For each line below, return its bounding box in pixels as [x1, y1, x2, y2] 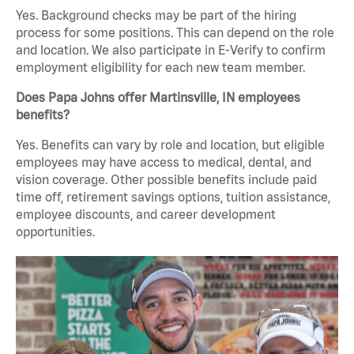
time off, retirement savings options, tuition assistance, [16, 190, 330, 205]
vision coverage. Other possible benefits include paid [16, 172, 317, 187]
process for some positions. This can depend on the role [16, 25, 334, 40]
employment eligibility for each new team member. [16, 60, 305, 75]
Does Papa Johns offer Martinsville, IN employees [16, 90, 300, 105]
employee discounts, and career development [16, 207, 276, 222]
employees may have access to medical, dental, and [16, 155, 311, 170]
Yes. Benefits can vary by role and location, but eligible [16, 137, 325, 153]
